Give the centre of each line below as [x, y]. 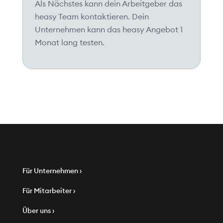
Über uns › [38, 211]
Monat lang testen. [69, 43]
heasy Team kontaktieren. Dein [92, 17]
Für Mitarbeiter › [49, 191]
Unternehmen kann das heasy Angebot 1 [109, 30]
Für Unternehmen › [52, 171]
